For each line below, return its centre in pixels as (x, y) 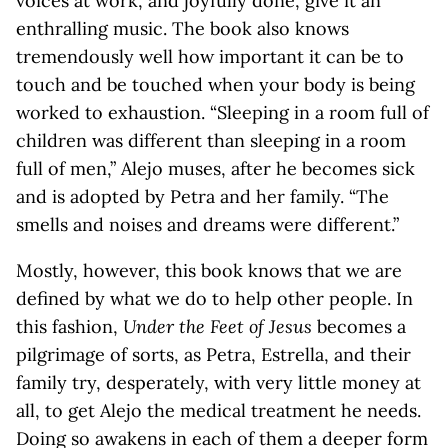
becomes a (359, 326)
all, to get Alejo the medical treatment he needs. (218, 410)
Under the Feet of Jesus (217, 326)
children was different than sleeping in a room (211, 140)
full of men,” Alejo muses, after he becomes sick (215, 168)
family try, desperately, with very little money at (218, 382)
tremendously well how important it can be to (210, 56)
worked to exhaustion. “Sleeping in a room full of (222, 112)
